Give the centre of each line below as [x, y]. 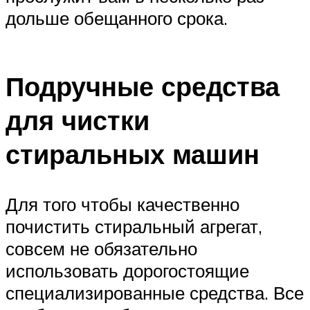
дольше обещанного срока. [117, 18]
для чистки [77, 120]
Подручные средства [143, 86]
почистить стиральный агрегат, [134, 226]
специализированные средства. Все [155, 292]
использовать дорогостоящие [127, 270]
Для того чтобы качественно [122, 204]
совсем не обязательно [101, 248]
